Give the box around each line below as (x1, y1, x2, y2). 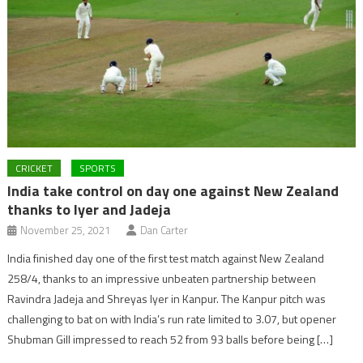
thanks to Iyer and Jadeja (7, 199, 172, 221)
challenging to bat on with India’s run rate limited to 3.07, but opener (7, 310, 337, 328)
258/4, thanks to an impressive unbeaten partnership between (7, 270, 317, 288)
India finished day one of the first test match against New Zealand (7, 250, 325, 267)
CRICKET (15, 160, 53, 177)
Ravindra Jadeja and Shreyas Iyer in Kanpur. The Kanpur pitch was (7, 290, 327, 308)
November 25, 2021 (20, 222, 111, 239)
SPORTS (79, 160, 117, 177)
